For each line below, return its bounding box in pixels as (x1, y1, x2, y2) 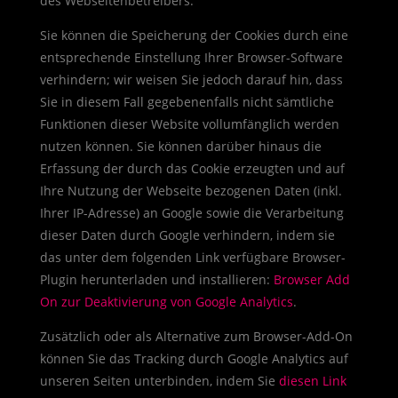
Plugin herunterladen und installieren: (39, 271, 274, 288)
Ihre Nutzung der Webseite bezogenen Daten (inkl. (39, 182, 342, 199)
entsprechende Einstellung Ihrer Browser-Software (39, 49, 343, 66)
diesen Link (278, 372, 346, 389)
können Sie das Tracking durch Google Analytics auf (39, 350, 348, 367)
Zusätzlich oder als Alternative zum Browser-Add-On (39, 328, 353, 345)
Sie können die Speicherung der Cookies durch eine (39, 27, 348, 44)
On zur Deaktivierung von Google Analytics (39, 293, 293, 310)
